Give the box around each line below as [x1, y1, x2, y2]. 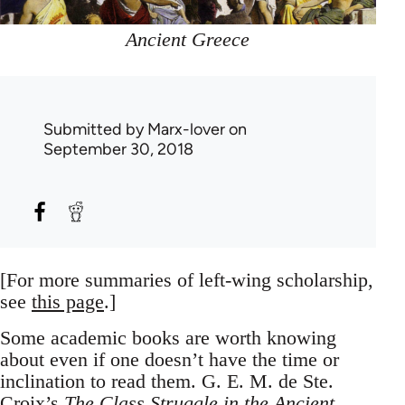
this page [32, 289, 104, 313]
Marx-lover [147, 118, 225, 139]
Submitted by [43, 118, 147, 139]
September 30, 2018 [43, 138, 193, 159]
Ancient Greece [126, 27, 250, 51]
